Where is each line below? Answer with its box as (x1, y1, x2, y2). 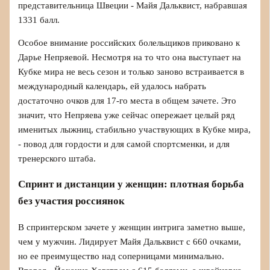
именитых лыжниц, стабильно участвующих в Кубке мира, (18, 125, 251, 135)
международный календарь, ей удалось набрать (18, 81, 207, 92)
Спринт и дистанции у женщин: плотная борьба (18, 178, 245, 190)
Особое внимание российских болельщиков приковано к (18, 38, 240, 48)
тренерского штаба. (18, 154, 96, 164)
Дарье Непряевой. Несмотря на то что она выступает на (18, 52, 242, 63)
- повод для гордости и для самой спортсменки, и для (18, 139, 230, 149)
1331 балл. (18, 14, 60, 25)
